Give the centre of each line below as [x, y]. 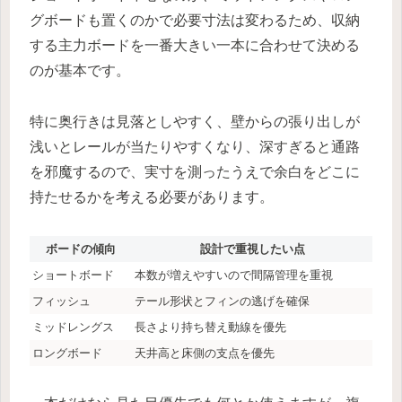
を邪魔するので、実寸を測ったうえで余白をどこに [195, 171]
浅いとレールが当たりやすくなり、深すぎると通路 [195, 146]
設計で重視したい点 [252, 249]
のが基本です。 [80, 70]
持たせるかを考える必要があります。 [152, 197]
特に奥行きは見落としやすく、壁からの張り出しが [195, 121]
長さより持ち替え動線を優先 [210, 327]
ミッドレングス [73, 327]
